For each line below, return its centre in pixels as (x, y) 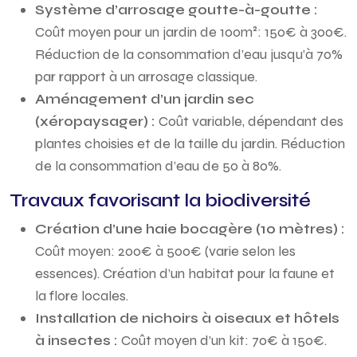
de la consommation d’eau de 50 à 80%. (158, 166)
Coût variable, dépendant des (251, 121)
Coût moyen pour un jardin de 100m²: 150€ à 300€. (191, 32)
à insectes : (78, 340)
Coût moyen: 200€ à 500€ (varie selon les (165, 251)
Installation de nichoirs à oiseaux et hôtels (187, 318)
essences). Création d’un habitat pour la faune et (185, 273)
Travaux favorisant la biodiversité (160, 200)
